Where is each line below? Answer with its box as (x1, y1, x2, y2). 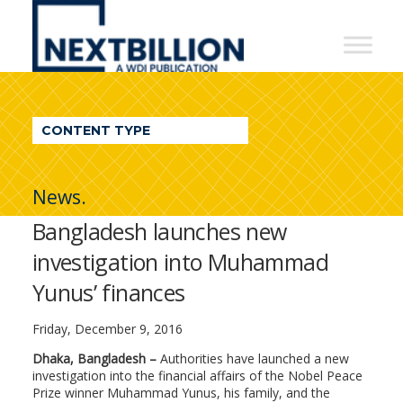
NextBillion (31, 3, 176, 33)
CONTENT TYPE (40, 122, 150, 139)
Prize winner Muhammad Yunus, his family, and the (31, 384, 330, 401)
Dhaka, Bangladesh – (31, 350, 157, 367)
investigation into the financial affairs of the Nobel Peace (31, 367, 363, 384)
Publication (31, 147, 182, 177)
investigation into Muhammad (31, 246, 328, 277)
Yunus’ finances (31, 277, 185, 308)
